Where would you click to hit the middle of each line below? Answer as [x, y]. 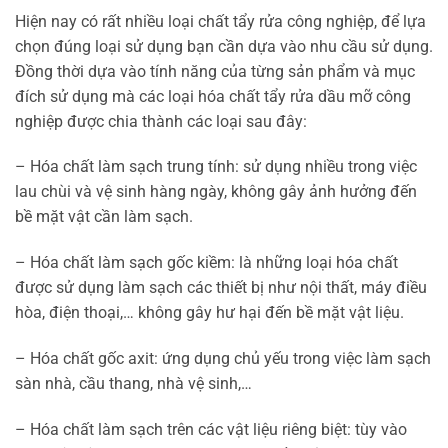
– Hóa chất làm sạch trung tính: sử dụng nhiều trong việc [216, 167]
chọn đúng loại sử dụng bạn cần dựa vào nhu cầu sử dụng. [224, 46]
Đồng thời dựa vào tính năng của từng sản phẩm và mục [215, 71]
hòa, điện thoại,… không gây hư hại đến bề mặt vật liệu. [209, 313]
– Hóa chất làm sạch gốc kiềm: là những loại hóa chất [206, 263]
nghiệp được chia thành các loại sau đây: [161, 121]
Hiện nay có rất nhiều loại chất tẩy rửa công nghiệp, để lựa [220, 21]
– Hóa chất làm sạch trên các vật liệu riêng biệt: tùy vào [211, 429]
